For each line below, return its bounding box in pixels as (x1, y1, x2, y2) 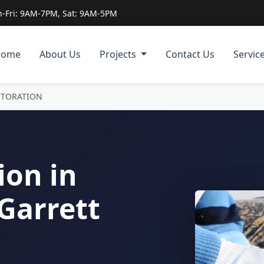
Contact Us (166, 48, 214, 61)
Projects (100, 48, 139, 61)
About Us (39, 48, 81, 61)
